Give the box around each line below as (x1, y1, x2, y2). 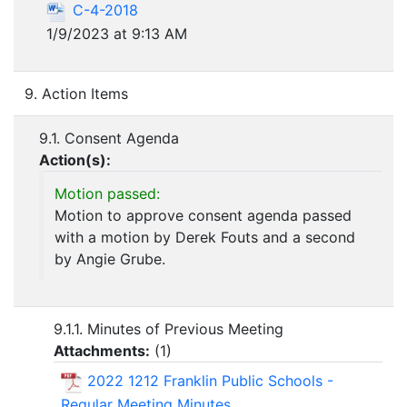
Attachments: (54, 342, 150, 361)
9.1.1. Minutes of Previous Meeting (54, 320, 283, 339)
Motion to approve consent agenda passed (55, 206, 352, 225)
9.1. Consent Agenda (39, 129, 179, 148)
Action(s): (39, 151, 111, 170)
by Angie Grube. (55, 250, 165, 269)
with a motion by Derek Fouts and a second (55, 228, 355, 247)
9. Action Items (25, 84, 128, 104)
